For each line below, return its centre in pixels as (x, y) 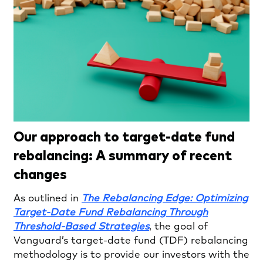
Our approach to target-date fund (124, 135)
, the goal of (178, 227)
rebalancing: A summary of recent (123, 154)
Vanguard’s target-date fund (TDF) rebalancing (131, 241)
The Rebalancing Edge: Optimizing (165, 198)
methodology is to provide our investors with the (131, 255)
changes (40, 173)
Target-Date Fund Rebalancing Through (111, 213)
